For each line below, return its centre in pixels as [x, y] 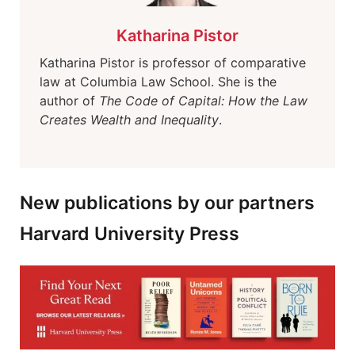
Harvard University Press [130, 234]
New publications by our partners [167, 203]
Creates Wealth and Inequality [129, 120]
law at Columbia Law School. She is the [158, 82]
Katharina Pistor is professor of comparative [173, 63]
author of [69, 101]
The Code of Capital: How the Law [203, 101]
